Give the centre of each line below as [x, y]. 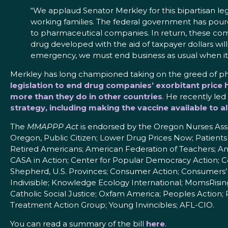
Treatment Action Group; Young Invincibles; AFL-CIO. [112, 205]
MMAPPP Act [53, 127]
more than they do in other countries [86, 97]
